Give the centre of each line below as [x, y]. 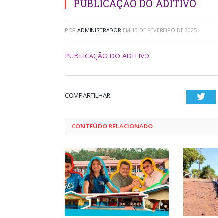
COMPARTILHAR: [88, 95]
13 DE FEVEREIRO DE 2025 [164, 30]
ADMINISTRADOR [99, 30]
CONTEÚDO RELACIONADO [112, 126]
